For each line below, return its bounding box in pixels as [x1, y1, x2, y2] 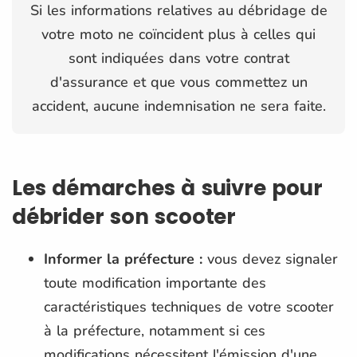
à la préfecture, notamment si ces [44, 320, 265, 340]
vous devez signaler [202, 249, 338, 269]
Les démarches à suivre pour [12, 173, 323, 202]
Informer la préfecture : [44, 249, 202, 269]
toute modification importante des [44, 273, 266, 292]
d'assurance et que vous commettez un [49, 72, 308, 92]
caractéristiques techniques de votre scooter [44, 296, 334, 316]
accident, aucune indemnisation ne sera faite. [31, 96, 326, 116]
